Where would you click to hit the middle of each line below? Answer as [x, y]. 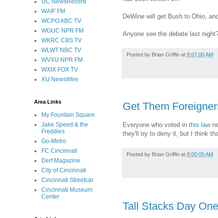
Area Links [48, 102]
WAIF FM [53, 11]
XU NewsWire [60, 79]
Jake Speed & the [65, 125]
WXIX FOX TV [60, 70]
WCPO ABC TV [61, 21]
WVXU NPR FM [62, 60]
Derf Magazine [61, 161]
